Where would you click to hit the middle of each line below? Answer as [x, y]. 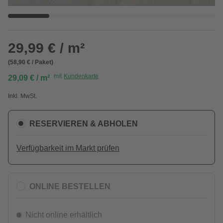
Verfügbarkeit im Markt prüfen [68, 148]
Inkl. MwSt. [22, 96]
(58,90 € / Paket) [31, 62]
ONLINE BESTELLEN [70, 186]
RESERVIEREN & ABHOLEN [84, 123]
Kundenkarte [81, 76]
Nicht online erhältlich [64, 215]
